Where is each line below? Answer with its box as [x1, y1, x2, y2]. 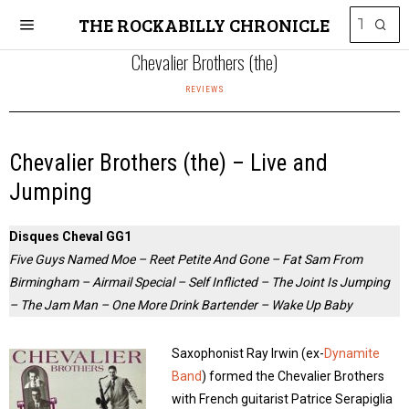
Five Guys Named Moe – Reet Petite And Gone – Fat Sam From [9, 252, 362, 267]
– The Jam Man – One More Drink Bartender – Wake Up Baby [9, 298, 352, 312]
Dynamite [324, 346, 380, 361]
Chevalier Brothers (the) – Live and [9, 150, 328, 176]
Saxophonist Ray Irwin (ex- [172, 346, 324, 361]
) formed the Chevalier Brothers [202, 369, 384, 383]
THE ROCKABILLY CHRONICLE [79, 12, 330, 37]
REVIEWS [184, 84, 225, 94]
